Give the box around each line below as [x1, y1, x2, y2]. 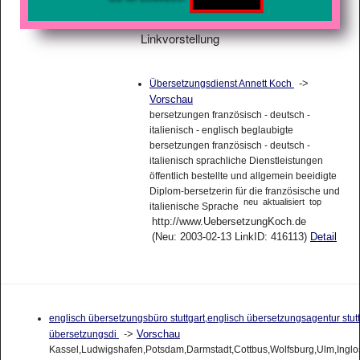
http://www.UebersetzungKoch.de [151, 215, 306, 227]
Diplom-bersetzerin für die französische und [149, 185, 340, 197]
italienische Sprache [149, 200, 241, 212]
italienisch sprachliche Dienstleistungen [149, 154, 323, 166]
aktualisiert [262, 197, 305, 207]
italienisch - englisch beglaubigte [149, 124, 293, 136]
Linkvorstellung [141, 29, 219, 47]
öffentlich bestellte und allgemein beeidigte [149, 170, 337, 182]
